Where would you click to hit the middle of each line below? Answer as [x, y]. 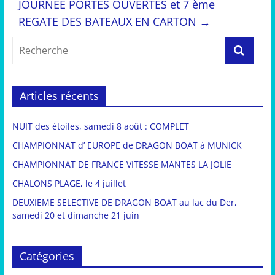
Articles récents [59, 96]
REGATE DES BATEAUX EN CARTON [109, 22]
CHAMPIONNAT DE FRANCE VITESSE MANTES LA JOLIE [122, 165]
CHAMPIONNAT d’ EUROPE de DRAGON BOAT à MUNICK [127, 145]
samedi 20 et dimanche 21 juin [76, 215]
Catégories [47, 256]
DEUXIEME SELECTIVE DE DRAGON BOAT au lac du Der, [124, 203]
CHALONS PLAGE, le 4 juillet [69, 184]
